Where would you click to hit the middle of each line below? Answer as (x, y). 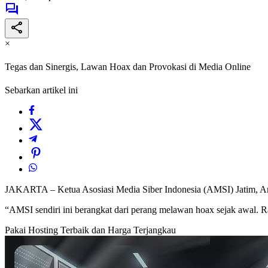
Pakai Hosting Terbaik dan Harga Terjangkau (90, 230)
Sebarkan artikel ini (41, 90)
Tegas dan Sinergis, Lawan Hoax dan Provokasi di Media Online (128, 67)
